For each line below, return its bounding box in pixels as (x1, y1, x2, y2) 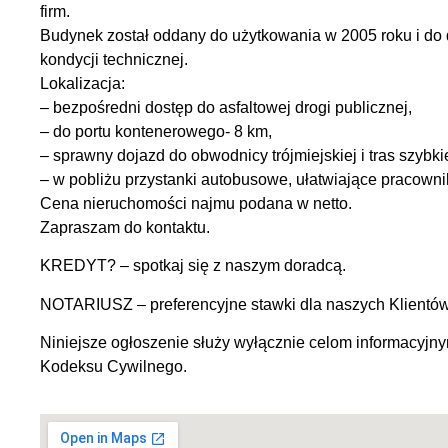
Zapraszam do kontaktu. (40, 219, 210, 236)
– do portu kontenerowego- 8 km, (40, 123, 272, 140)
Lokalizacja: (40, 75, 125, 92)
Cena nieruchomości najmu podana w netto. (40, 195, 352, 212)
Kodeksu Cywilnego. (40, 358, 187, 376)
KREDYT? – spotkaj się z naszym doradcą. (40, 257, 346, 275)
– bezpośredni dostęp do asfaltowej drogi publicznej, (40, 99, 412, 116)
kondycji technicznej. (40, 51, 188, 68)
